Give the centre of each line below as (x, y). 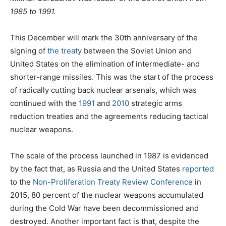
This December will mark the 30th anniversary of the (104, 37)
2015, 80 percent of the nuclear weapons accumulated (107, 195)
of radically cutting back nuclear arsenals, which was (103, 90)
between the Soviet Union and (137, 50)
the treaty (65, 50)
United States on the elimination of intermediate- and (105, 64)
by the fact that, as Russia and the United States (96, 168)
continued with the (44, 103)
